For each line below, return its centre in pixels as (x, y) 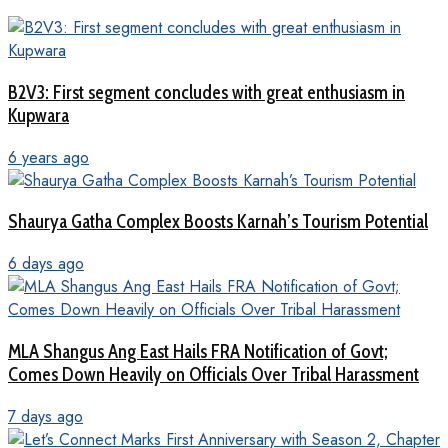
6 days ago (46, 264)
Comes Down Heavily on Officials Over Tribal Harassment (213, 374)
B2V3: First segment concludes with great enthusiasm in (206, 92)
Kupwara (38, 115)
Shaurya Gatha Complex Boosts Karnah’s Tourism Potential (218, 222)
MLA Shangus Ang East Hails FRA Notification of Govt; (198, 351)
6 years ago (48, 157)
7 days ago (45, 416)
